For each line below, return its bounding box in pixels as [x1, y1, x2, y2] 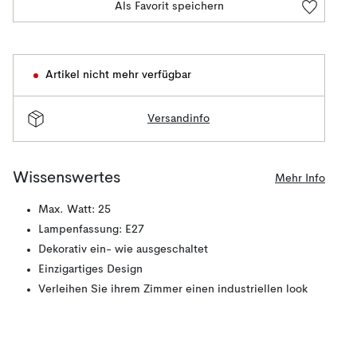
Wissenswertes [13, 171, 120, 186]
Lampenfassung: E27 [38, 224, 144, 235]
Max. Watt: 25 [38, 204, 111, 215]
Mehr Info [275, 172, 325, 184]
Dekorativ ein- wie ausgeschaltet [38, 244, 208, 255]
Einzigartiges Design [38, 264, 143, 275]
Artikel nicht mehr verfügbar [45, 69, 191, 80]
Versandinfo [147, 112, 210, 124]
